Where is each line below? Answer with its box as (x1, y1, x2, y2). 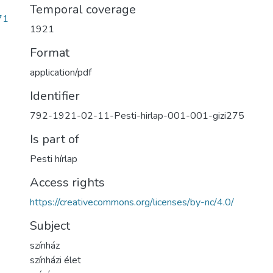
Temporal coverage (30, 1, 136, 18)
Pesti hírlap (30, 152, 77, 166)
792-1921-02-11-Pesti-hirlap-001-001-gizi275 (30, 109, 244, 122)
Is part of (30, 131, 79, 147)
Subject (30, 218, 70, 234)
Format (30, 44, 69, 61)
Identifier (30, 88, 80, 104)
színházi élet (30, 253, 81, 267)
